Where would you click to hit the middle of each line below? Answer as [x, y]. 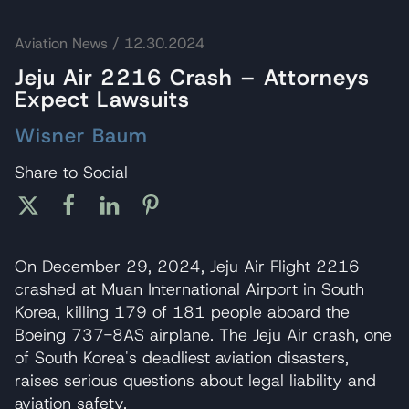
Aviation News [61, 44]
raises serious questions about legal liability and [195, 380]
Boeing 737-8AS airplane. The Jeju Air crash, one [203, 335]
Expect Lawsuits [102, 100]
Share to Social [71, 173]
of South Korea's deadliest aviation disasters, [182, 357]
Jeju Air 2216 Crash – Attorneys [192, 78]
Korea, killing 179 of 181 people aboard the [182, 312]
